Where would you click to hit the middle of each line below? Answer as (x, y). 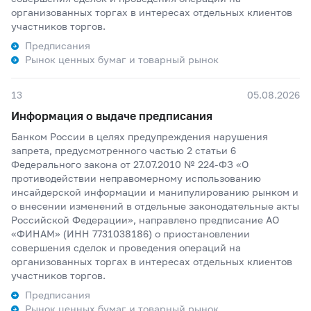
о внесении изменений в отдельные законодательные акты (155, 206)
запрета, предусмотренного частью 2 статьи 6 (124, 150)
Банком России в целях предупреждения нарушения (140, 136)
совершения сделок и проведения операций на (126, 247)
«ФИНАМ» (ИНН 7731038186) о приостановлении (131, 234)
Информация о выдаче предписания (112, 116)
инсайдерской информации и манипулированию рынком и (155, 192)
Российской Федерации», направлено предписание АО (145, 220)
